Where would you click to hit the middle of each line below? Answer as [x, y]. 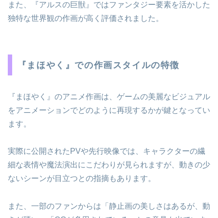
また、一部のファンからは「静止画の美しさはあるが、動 [109, 206]
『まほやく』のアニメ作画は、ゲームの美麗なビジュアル [109, 96]
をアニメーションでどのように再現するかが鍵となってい [109, 110]
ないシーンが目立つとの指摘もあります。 [82, 179]
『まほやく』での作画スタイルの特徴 [98, 65]
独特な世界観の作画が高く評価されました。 [86, 18]
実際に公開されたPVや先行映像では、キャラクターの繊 [107, 151]
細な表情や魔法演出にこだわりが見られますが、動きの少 [109, 165]
